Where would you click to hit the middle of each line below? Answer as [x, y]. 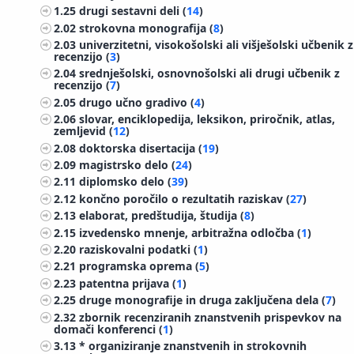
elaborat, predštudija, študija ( [162, 216]
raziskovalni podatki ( [139, 249]
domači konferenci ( [109, 329]
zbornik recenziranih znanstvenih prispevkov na [211, 317]
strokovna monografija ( [147, 28]
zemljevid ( [84, 131]
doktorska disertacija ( [141, 148]
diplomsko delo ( [126, 182]
